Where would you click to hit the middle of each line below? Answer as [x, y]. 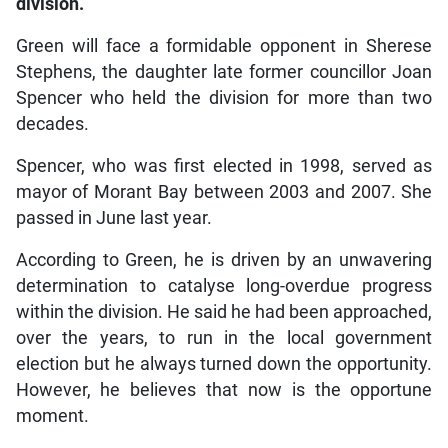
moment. [52, 416]
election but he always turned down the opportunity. [224, 364]
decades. [52, 124]
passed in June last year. [113, 218]
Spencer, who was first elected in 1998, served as [224, 166]
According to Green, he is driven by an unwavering [224, 260]
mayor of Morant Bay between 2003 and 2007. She [224, 192]
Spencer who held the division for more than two [224, 98]
